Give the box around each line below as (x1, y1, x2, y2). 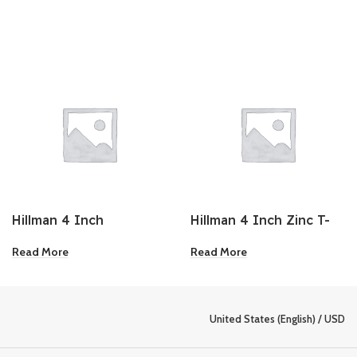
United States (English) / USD (209, 312, 345, 326)
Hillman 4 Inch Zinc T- (190, 211, 330, 228)
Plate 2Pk (190, 229, 249, 245)
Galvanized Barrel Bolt (12, 229, 154, 245)
